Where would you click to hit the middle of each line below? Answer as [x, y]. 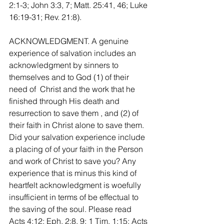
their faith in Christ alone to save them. [77, 125]
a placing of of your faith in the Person [77, 149]
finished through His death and [65, 101]
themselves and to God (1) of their [70, 77]
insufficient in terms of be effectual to [75, 197]
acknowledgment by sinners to [65, 65]
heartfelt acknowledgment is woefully [76, 185]
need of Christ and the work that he [73, 89]
